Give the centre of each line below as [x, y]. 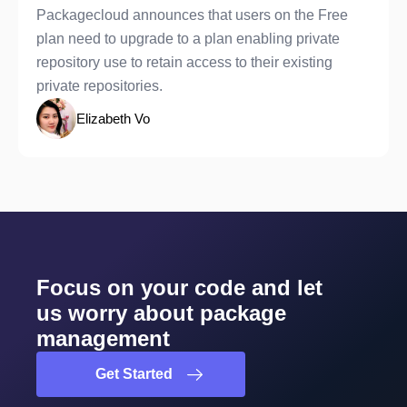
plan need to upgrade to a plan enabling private [188, 38]
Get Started [134, 373]
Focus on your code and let [179, 287]
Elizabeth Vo [113, 118]
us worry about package [161, 313]
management [103, 338]
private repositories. [99, 85]
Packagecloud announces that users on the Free [192, 15]
